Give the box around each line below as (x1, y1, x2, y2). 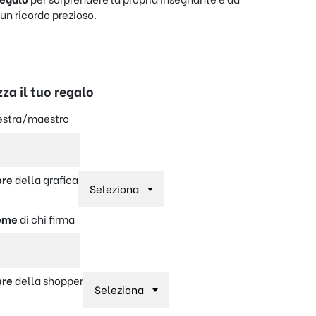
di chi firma (18, 211, 75, 226)
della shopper (13, 272, 84, 288)
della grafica (13, 171, 79, 187)
